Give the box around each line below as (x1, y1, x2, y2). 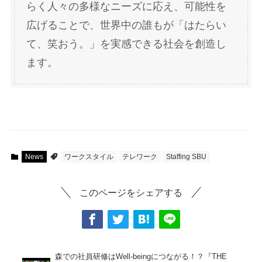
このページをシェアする (80, 187, 182, 198)
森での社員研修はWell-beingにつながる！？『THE (55, 251, 227, 261)
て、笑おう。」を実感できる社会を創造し (26, 38, 226, 50)
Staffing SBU (166, 153, 206, 161)
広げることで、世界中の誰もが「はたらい (26, 19, 226, 32)
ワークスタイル (64, 153, 113, 161)
